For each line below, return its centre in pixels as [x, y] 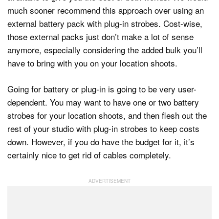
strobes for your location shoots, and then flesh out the [107, 115]
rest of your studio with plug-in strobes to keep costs [103, 128]
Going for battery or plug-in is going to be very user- [102, 88]
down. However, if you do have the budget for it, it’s [101, 141]
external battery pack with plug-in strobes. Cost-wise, [105, 23]
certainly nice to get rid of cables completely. [89, 154]
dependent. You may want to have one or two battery [103, 102]
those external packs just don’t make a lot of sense [100, 37]
